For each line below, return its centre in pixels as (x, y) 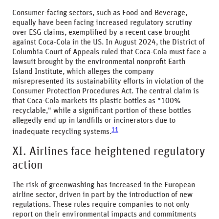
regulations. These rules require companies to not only (101, 204)
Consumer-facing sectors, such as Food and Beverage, (100, 13)
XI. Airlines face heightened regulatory (109, 151)
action (28, 165)
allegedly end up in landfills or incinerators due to (94, 120)
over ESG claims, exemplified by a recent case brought (101, 33)
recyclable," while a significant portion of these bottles (102, 111)
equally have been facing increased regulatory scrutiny (102, 23)
